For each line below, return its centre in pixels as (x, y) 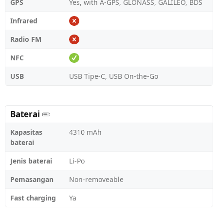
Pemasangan (32, 179)
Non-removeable (96, 179)
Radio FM (26, 39)
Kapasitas (26, 132)
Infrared (24, 21)
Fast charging (33, 198)
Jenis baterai (31, 161)
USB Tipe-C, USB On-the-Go (114, 76)
